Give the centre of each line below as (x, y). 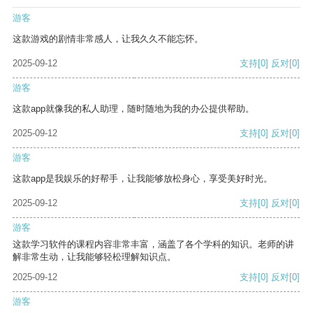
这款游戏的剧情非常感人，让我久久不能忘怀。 (108, 39)
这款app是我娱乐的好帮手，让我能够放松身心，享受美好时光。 (143, 179)
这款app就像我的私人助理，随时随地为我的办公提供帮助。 (133, 109)
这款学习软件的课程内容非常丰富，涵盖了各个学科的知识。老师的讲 (153, 245)
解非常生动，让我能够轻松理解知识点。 (94, 257)
